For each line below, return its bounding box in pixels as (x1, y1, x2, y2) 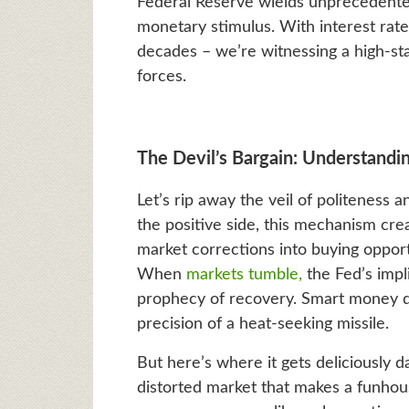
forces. (136, 68, 186, 85)
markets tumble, (181, 266, 302, 283)
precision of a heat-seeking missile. (136, 315, 389, 332)
